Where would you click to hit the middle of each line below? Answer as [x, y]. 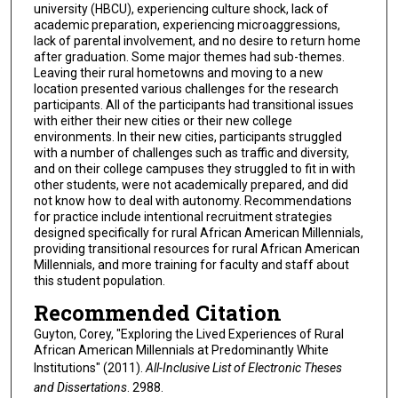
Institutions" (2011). [89, 368]
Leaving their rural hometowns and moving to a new [178, 73]
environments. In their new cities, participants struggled [187, 137]
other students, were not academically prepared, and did [191, 185]
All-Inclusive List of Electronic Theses [243, 368]
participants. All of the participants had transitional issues [193, 105]
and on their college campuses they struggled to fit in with [194, 169]
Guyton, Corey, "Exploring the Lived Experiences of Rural [188, 334]
